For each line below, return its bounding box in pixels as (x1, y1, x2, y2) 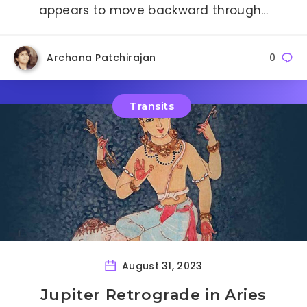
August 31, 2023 (119, 259, 203, 273)
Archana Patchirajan (47, 50, 156, 64)
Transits (130, 99, 174, 113)
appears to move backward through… (38, 1, 269, 19)
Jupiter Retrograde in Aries (40, 286, 267, 305)
